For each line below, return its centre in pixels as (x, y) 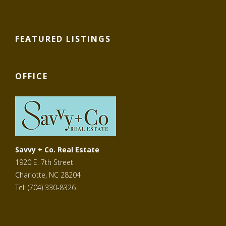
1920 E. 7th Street (44, 162)
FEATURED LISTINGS (63, 39)
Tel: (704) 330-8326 (45, 188)
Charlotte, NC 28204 (48, 175)
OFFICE (32, 76)
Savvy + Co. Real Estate (57, 150)
